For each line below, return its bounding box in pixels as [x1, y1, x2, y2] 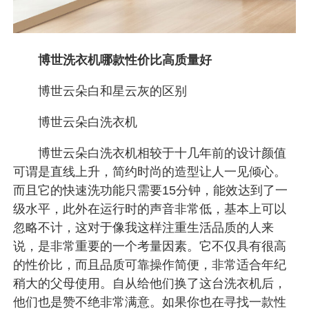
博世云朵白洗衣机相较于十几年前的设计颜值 [13, 146, 287, 160]
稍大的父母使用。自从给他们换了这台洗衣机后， [13, 276, 287, 290]
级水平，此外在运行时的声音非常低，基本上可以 [13, 201, 287, 216]
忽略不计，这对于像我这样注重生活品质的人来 [13, 220, 275, 235]
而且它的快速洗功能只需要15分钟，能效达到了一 [13, 183, 288, 197]
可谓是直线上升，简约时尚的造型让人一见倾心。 [13, 164, 287, 179]
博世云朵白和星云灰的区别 [13, 84, 188, 99]
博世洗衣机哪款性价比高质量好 [38, 53, 212, 68]
